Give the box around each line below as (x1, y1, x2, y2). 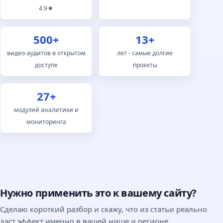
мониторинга (26, 117, 66, 126)
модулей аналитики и (14, 106, 79, 114)
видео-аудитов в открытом (7, 49, 86, 58)
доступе (35, 61, 58, 70)
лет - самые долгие (117, 49, 173, 58)
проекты (132, 61, 157, 70)
